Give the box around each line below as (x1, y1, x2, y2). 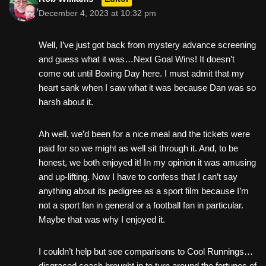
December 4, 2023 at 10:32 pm (39, 8, 156, 18)
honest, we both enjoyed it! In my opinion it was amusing (39, 157, 256, 167)
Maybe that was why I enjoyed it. (39, 214, 165, 224)
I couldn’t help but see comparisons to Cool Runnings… (39, 246, 253, 256)
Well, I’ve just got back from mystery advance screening (39, 39, 256, 50)
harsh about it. (39, 96, 93, 107)
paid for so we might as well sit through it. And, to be (39, 142, 238, 153)
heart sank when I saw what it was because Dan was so (39, 82, 256, 93)
